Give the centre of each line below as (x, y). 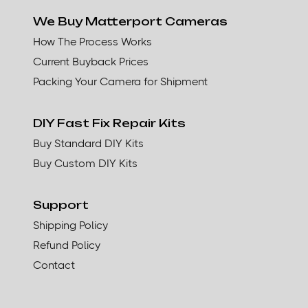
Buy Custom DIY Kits (85, 163)
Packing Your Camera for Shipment (120, 81)
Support (60, 205)
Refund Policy (66, 245)
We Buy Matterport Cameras (130, 21)
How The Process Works (92, 41)
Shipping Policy (70, 225)
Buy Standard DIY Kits (88, 143)
